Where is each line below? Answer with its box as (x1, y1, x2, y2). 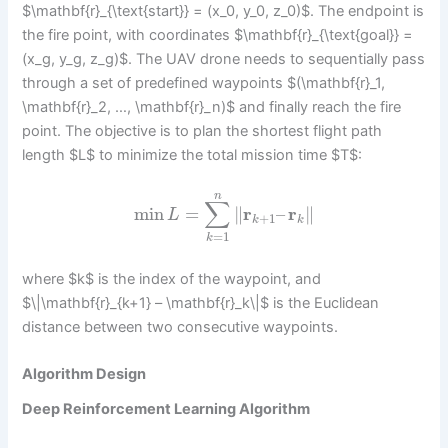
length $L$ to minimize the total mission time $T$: (22, 146, 363, 165)
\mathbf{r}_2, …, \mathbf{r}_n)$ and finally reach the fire (22, 98, 402, 117)
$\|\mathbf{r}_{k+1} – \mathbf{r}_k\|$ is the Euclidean (22, 294, 380, 313)
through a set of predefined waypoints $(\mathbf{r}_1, (22, 74, 386, 93)
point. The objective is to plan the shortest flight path (22, 122, 383, 141)
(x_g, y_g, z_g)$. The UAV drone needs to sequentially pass (22, 50, 426, 69)
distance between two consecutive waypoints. (22, 318, 339, 337)
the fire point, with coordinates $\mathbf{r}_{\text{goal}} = (22, 26, 414, 45)
